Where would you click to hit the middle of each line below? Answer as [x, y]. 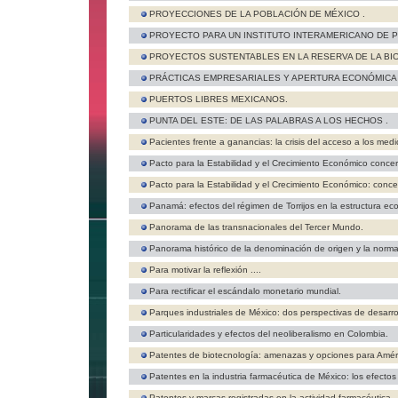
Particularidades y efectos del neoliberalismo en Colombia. [269, 334]
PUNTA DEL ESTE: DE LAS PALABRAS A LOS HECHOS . [269, 120]
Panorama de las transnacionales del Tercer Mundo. [256, 227]
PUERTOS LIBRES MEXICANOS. [219, 99]
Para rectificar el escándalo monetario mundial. [245, 291]
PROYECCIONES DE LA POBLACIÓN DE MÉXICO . [257, 14]
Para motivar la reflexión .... [205, 270]
